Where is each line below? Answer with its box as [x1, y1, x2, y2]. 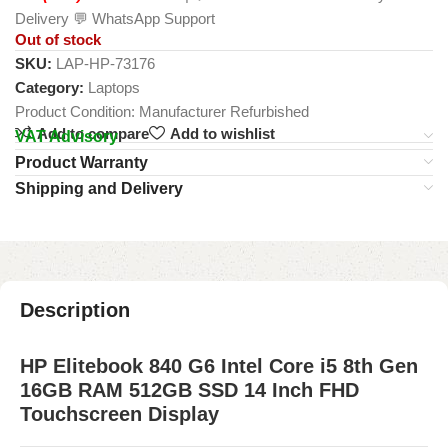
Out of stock [15, 31, 101, 49]
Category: [15, 79, 84, 97]
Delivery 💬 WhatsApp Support [15, 10, 215, 28]
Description [20, 299, 130, 322]
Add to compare [36, 124, 149, 142]
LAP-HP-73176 [56, 55, 155, 73]
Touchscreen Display [20, 403, 219, 426]
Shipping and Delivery [15, 180, 183, 198]
